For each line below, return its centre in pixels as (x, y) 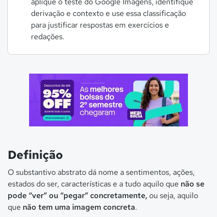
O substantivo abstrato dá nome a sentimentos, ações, (101, 172)
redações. (48, 37)
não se (193, 184)
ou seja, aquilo (174, 195)
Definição (35, 155)
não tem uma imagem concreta (79, 207)
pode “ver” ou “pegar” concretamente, (78, 195)
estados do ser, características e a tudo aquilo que (94, 184)
